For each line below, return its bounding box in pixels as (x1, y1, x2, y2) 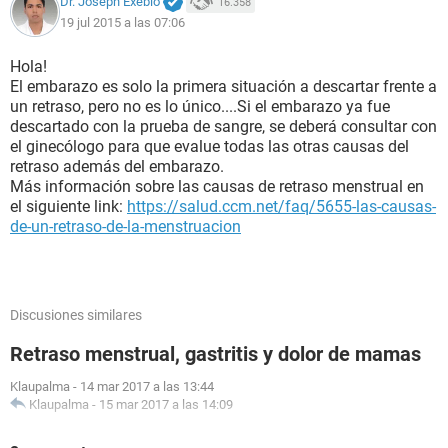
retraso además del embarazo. (10, 157, 224, 176)
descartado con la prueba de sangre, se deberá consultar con (10, 117, 437, 136)
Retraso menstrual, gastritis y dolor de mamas (10, 342, 421, 366)
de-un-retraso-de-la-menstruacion (10, 217, 241, 236)
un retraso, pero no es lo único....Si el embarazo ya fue (10, 97, 390, 116)
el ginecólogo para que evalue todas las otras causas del (10, 137, 409, 156)
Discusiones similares (10, 307, 142, 323)
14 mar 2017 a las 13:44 (80, 379, 214, 394)
